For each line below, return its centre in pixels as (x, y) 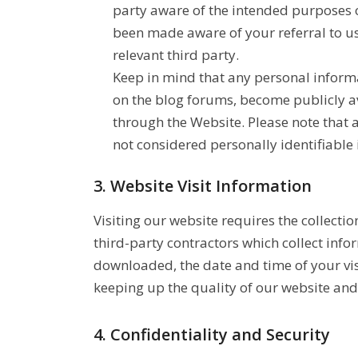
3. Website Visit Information (203, 185)
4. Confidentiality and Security (212, 335)
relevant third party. (176, 54)
